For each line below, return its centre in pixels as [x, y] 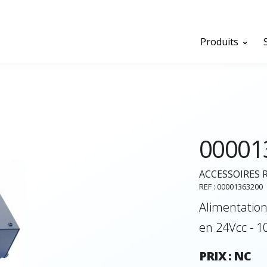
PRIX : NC [225, 256]
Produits [221, 41]
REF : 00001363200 [231, 187]
